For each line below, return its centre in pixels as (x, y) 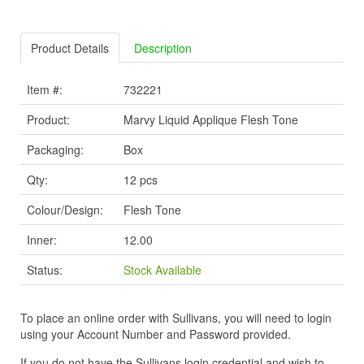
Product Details (70, 48)
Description (163, 48)
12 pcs (141, 180)
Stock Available (162, 270)
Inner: (42, 240)
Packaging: (55, 150)
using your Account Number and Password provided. (156, 334)
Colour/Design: (65, 210)
